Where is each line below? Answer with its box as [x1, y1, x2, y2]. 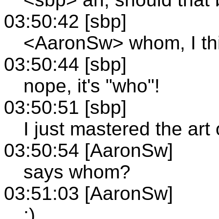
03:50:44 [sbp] [4, 53, 127, 75]
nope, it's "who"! [23, 75, 160, 96]
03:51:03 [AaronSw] [4, 182, 173, 204]
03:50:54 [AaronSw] [4, 139, 173, 161]
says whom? [23, 161, 131, 182]
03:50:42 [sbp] [4, 10, 127, 32]
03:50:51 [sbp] [4, 96, 127, 118]
